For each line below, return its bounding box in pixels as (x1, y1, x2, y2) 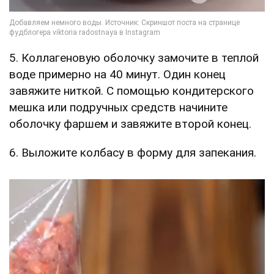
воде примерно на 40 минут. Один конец (9, 67, 226, 81)
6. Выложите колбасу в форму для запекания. (9, 145, 256, 160)
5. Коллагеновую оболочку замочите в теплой (9, 50, 259, 65)
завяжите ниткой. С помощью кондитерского (9, 83, 254, 98)
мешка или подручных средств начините (9, 100, 228, 114)
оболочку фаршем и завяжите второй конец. (9, 116, 251, 131)
